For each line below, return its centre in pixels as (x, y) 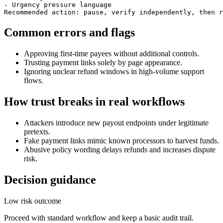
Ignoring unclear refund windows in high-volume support (114, 71)
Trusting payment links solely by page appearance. (103, 62)
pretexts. (37, 131)
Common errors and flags (69, 32)
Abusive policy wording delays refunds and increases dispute (120, 149)
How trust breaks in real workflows (94, 101)
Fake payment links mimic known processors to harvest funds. (121, 140)
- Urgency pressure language (58, 5)
